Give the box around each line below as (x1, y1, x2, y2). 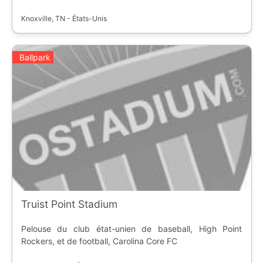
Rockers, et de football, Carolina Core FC (21, 236, 177, 247)
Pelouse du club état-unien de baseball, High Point (21, 224, 242, 234)
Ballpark (19, 52, 50, 63)
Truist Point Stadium (21, 198, 117, 211)
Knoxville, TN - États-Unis (21, 14, 107, 23)
